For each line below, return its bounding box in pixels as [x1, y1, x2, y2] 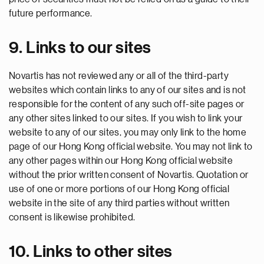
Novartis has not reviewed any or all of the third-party [9, 71, 229, 81]
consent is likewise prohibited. [9, 213, 136, 222]
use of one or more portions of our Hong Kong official [9, 184, 230, 194]
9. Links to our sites [9, 39, 151, 56]
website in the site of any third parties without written [9, 199, 230, 208]
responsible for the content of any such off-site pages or [9, 100, 245, 109]
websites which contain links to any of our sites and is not [9, 85, 246, 95]
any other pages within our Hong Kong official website [9, 156, 233, 166]
